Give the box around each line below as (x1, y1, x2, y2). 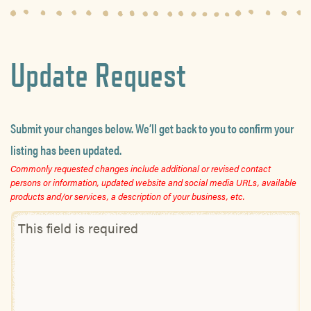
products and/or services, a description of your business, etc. (10, 190, 245, 203)
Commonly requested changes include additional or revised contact (10, 162, 271, 175)
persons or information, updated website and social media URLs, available (10, 176, 296, 189)
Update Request (10, 55, 186, 94)
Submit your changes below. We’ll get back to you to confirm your (10, 119, 294, 137)
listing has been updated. (10, 140, 121, 158)
